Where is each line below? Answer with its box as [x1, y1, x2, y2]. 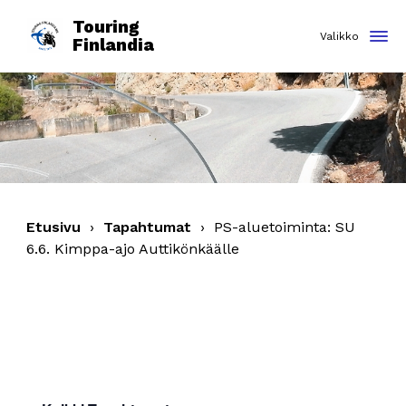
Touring [72, 16, 140, 37]
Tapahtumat [103, 218, 192, 236]
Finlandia [72, 34, 154, 55]
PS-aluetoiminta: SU [214, 218, 356, 236]
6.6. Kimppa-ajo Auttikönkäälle [26, 240, 240, 257]
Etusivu [26, 218, 82, 236]
